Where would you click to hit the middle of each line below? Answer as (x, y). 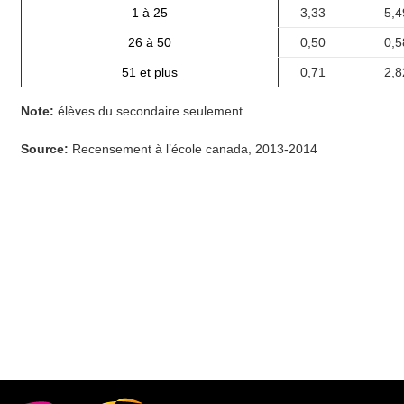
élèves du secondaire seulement (148, 111)
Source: (45, 149)
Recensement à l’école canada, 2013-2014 (193, 149)
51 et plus (150, 72)
